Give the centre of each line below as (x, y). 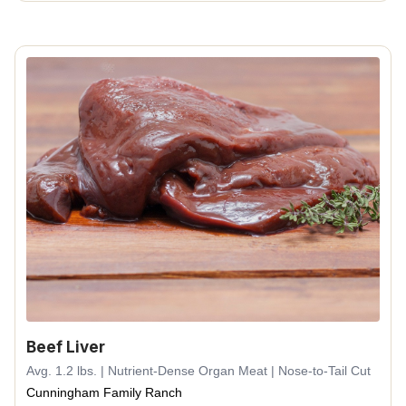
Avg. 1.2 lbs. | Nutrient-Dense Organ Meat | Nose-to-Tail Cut (198, 371)
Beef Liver (66, 347)
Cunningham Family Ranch (104, 392)
